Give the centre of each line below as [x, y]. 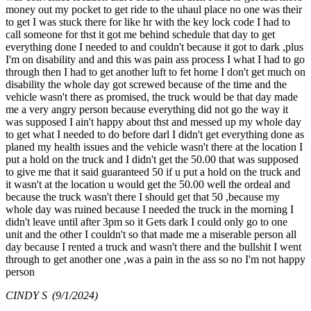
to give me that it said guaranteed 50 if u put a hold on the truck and [153, 171]
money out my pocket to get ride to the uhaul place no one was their [154, 9]
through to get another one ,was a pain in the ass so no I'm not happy [155, 259]
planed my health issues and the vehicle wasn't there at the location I [154, 146]
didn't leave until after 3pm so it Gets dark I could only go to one [146, 221]
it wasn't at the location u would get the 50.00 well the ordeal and [148, 184]
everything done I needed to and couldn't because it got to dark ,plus [154, 47]
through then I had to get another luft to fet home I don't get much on [155, 72]
